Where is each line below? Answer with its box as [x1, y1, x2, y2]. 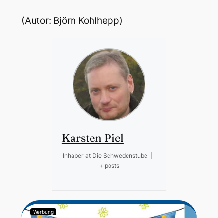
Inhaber [62, 151, 83, 159]
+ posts [99, 162, 119, 169]
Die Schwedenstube [92, 151, 147, 159]
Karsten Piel [61, 130, 124, 145]
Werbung [33, 208, 54, 215]
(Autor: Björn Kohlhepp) [21, 15, 123, 26]
